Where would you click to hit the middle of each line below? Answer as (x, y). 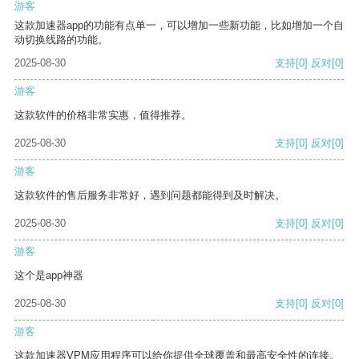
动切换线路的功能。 (61, 40)
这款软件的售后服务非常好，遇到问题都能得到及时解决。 (150, 196)
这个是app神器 (49, 276)
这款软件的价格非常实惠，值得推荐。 (103, 115)
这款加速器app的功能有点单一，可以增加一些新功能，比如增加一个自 (179, 26)
